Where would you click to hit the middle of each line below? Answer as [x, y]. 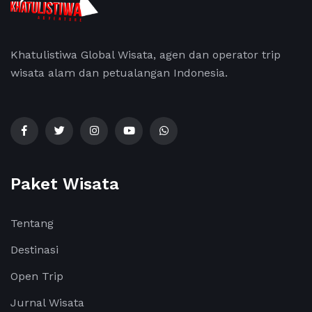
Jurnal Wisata [47, 302]
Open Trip [37, 276]
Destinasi [34, 249]
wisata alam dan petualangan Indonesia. [119, 72]
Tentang [32, 223]
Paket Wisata [65, 184]
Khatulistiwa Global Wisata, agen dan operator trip [146, 54]
